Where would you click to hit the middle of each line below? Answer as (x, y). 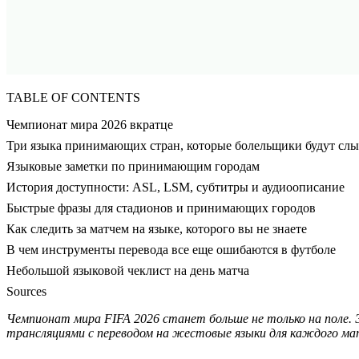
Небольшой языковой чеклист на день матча (128, 271)
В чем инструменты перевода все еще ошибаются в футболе (171, 250)
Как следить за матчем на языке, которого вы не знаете (157, 229)
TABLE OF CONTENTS (73, 98)
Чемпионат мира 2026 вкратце (90, 125)
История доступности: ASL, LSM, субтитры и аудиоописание (175, 188)
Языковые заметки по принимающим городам (133, 167)
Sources (26, 292)
